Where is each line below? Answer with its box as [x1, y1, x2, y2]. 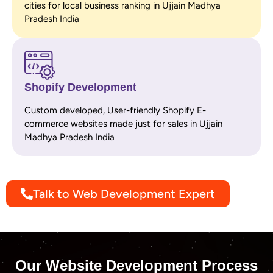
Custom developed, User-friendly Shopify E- [24, 104, 206, 116]
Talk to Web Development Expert [33, 186, 215, 201]
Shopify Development [24, 80, 136, 93]
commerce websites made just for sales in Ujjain [24, 118, 222, 129]
